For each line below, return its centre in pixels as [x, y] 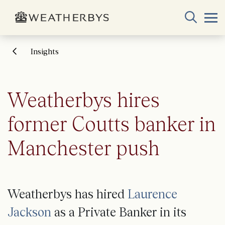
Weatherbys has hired [68, 194]
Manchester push [84, 148]
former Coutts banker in [112, 124]
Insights [45, 51]
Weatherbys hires [84, 99]
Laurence [152, 194]
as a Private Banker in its [119, 212]
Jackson [29, 212]
